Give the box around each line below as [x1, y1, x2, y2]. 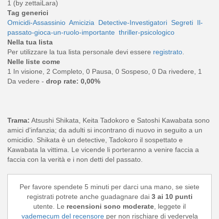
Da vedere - [7, 77, 46, 86]
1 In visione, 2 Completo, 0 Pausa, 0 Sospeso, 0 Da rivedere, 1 [7, 67, 202, 76]
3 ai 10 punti [151, 193, 193, 201]
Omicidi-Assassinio [7, 19, 66, 27]
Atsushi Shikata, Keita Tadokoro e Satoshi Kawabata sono [30, 116, 210, 125]
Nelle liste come [7, 58, 60, 66]
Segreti [171, 19, 193, 27]
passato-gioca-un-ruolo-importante [7, 28, 115, 37]
